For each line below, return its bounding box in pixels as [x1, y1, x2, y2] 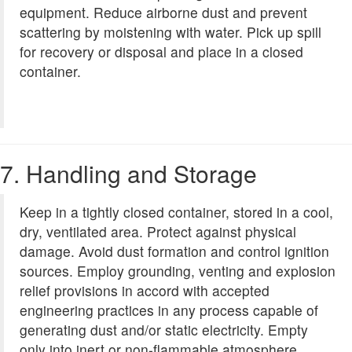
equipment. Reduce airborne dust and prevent [20, 2, 307, 23]
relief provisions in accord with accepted [20, 280, 269, 301]
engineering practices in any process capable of [20, 300, 318, 321]
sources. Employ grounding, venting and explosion [20, 261, 335, 281]
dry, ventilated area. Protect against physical [20, 222, 296, 242]
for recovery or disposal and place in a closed [20, 42, 303, 62]
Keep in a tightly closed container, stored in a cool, [20, 202, 333, 222]
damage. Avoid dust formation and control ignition [20, 241, 329, 262]
